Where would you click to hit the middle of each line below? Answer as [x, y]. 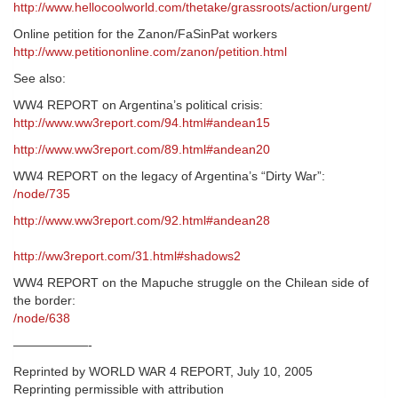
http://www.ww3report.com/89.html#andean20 [142, 150]
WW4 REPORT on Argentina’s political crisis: [138, 105]
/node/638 [42, 318]
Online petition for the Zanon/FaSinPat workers [145, 34]
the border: [44, 301]
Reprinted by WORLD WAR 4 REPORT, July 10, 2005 [163, 372]
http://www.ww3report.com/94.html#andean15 [142, 123]
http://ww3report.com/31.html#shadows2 [127, 256]
